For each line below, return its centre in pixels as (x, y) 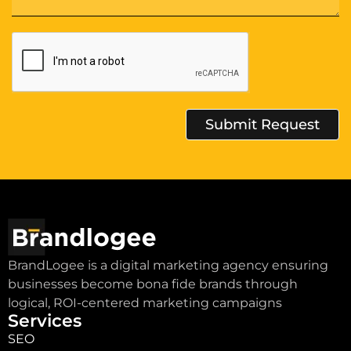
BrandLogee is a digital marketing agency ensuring (168, 266)
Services (45, 321)
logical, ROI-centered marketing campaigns (145, 303)
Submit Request (262, 125)
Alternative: (45, 151)
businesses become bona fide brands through (153, 284)
